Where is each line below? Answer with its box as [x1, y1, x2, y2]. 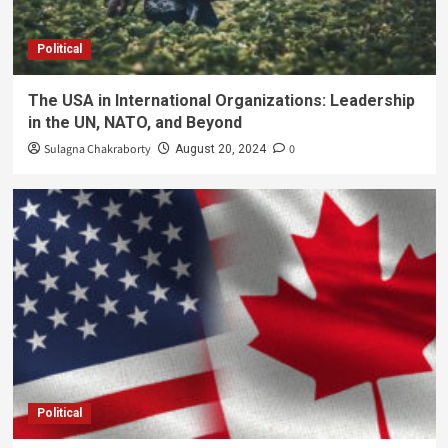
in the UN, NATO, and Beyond [27, 113, 242, 133]
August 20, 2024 [174, 142, 266, 157]
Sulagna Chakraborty [43, 141, 151, 159]
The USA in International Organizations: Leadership [27, 91, 415, 111]
